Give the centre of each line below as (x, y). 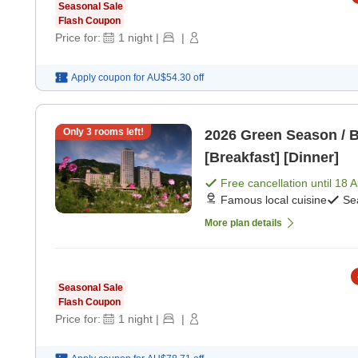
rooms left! (117, 132)
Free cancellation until (278, 183)
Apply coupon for (108, 78)
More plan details (243, 223)
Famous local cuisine (274, 200)
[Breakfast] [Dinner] (272, 158)
